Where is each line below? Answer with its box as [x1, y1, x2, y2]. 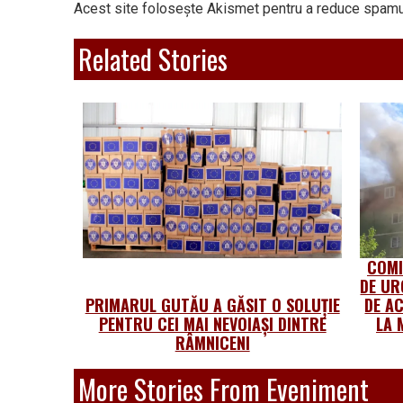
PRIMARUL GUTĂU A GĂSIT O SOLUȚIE [85, 292, 340, 317]
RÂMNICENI [175, 330, 250, 354]
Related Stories [78, 39, 228, 80]
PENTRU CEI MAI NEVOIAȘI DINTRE [98, 311, 327, 336]
